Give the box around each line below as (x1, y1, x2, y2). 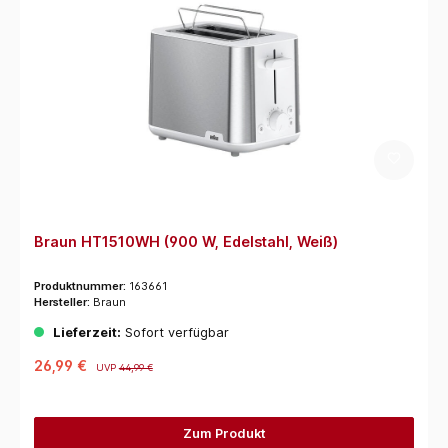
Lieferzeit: (52, 325, 121, 341)
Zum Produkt (182, 426, 266, 442)
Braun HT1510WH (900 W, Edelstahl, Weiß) (33, 233, 338, 251)
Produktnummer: (33, 279, 129, 294)
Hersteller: (33, 295, 93, 310)
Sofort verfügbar (120, 325, 229, 341)
